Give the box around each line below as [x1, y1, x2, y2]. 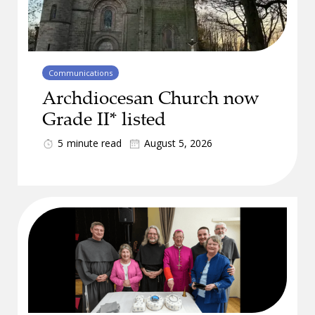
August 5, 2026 [144, 136, 212, 150]
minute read [67, 136, 122, 150]
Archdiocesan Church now [42, 85, 259, 110]
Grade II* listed [42, 106, 166, 131]
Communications [49, 67, 112, 78]
